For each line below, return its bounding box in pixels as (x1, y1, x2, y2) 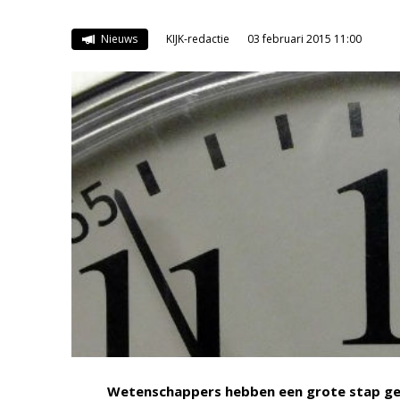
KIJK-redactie (165, 31, 229, 46)
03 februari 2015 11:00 (246, 31, 362, 46)
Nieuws (97, 31, 137, 46)
